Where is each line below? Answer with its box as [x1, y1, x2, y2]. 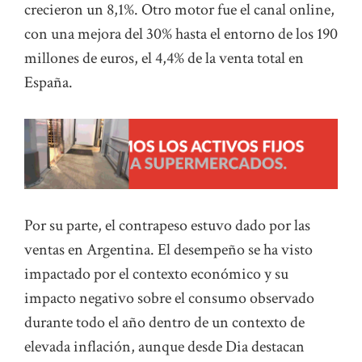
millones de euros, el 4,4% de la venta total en [24, 47, 304, 69]
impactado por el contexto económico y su [24, 263, 288, 285]
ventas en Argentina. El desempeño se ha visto [24, 239, 313, 261]
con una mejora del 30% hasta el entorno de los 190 [24, 23, 338, 44]
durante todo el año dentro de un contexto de [24, 312, 305, 334]
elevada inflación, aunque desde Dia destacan [24, 336, 305, 358]
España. [24, 71, 73, 93]
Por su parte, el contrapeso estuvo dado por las [24, 215, 310, 237]
